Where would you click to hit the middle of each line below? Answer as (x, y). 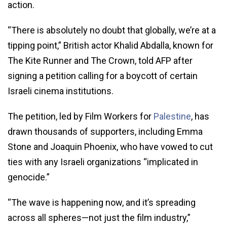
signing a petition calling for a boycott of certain (103, 75)
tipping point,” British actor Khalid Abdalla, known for (110, 45)
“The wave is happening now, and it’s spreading (102, 202)
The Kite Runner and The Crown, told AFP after (100, 60)
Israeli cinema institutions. (61, 91)
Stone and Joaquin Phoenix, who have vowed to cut (110, 146)
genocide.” (29, 177)
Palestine (172, 116)
